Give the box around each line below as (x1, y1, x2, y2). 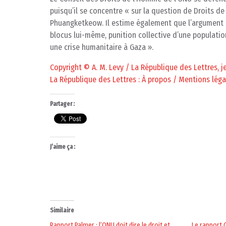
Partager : (50, 100, 75, 108)
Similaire (50, 207, 74, 214)
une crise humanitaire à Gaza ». (50, 42, 153, 52)
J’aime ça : (50, 143, 75, 151)
